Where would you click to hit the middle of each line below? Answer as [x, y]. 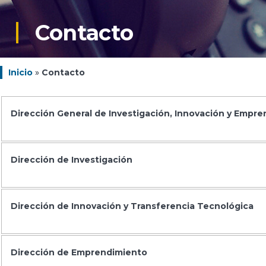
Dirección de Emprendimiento [79, 252]
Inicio [20, 72]
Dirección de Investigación [72, 159]
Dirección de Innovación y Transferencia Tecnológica [132, 206]
